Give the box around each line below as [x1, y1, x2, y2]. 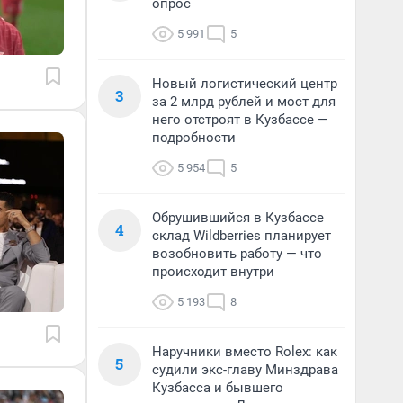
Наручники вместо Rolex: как [152, 344, 337, 360]
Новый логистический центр [152, 76, 337, 92]
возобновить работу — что [152, 246, 322, 262]
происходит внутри [152, 264, 274, 280]
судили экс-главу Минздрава [152, 362, 338, 378]
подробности [152, 130, 236, 146]
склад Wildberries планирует [152, 228, 331, 244]
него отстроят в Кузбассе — [152, 112, 328, 128]
